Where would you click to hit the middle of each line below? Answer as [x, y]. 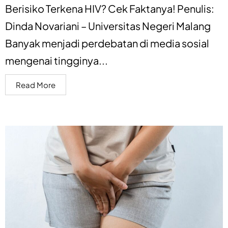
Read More [36, 84]
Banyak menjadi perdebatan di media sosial [107, 43]
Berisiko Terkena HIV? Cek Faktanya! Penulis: [110, 8]
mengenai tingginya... [56, 60]
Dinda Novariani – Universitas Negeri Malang [108, 25]
